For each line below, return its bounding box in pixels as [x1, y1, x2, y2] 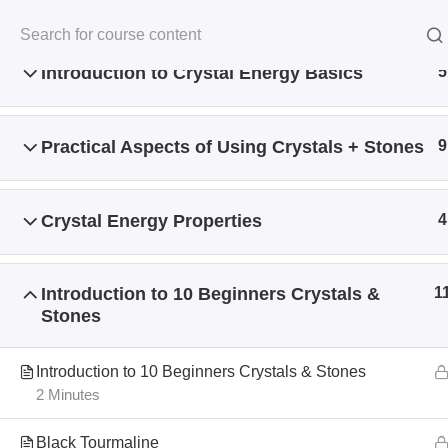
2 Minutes [36, 387, 100, 403]
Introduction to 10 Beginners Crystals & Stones [36, 363, 366, 380]
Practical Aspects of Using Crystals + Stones [41, 137, 424, 157]
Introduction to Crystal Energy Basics [41, 63, 363, 83]
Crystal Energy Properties [41, 211, 262, 231]
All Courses [152, 211, 235, 229]
